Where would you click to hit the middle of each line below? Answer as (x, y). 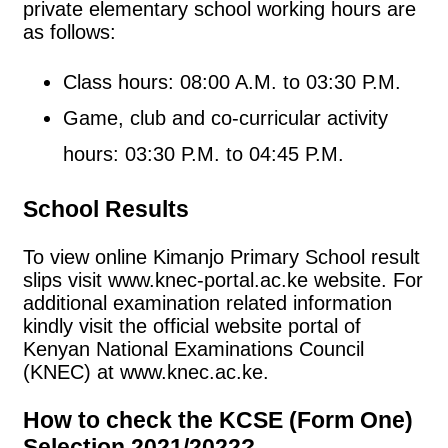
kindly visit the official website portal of (192, 325)
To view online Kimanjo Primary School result (221, 256)
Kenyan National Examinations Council (193, 348)
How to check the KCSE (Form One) (218, 420)
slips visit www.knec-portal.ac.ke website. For (223, 279)
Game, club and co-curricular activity (225, 118)
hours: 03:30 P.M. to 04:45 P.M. (203, 154)
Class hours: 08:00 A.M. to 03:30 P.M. (232, 82)
